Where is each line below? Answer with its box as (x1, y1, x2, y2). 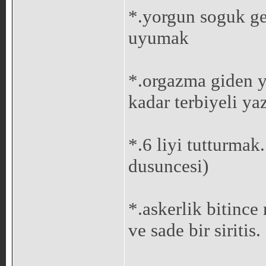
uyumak (128, 27, 189, 49)
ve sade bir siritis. (128, 220, 261, 241)
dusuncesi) (128, 156, 208, 177)
